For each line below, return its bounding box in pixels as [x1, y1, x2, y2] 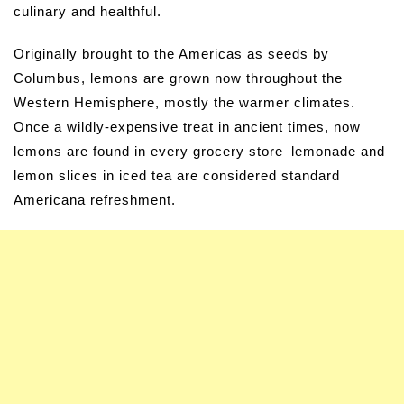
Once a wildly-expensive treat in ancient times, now [14, 119, 361, 135]
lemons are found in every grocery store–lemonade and [14, 143, 385, 160]
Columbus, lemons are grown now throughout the [14, 70, 343, 87]
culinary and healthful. [14, 4, 161, 20]
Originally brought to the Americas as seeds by [14, 46, 329, 62]
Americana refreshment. [14, 192, 176, 208]
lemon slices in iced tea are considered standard [14, 168, 340, 184]
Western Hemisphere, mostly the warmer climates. [14, 95, 355, 111]
